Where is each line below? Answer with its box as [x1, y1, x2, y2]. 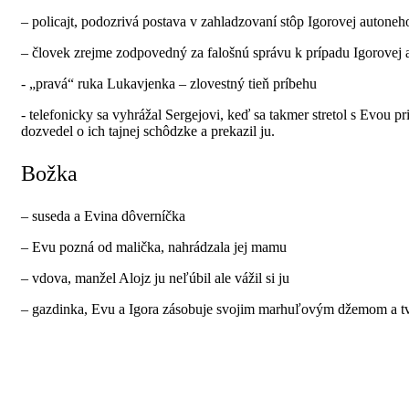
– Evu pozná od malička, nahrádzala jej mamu [21, 238, 287, 255]
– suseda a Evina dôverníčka [21, 207, 185, 224]
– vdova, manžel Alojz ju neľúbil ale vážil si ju [21, 269, 289, 286]
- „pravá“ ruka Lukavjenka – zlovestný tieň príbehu [21, 75, 317, 91]
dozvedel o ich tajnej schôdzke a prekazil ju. [21, 122, 275, 139]
